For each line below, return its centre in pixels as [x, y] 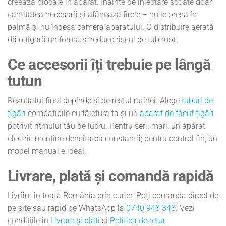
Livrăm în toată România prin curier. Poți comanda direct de [113, 195]
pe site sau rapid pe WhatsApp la [67, 208]
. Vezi [185, 208]
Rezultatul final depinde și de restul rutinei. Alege [95, 100]
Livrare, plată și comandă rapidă [111, 176]
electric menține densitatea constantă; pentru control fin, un [112, 138]
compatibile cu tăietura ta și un [83, 113]
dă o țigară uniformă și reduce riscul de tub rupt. [93, 39]
